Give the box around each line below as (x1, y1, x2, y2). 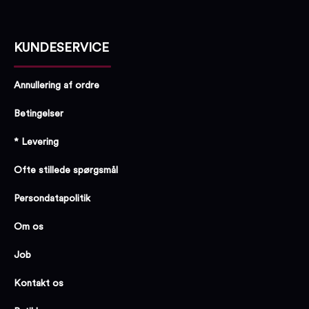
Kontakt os (14, 279, 63, 289)
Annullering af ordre (14, 81, 99, 91)
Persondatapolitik (14, 194, 90, 204)
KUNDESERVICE (14, 41, 109, 54)
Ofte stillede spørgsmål (14, 166, 118, 176)
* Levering (14, 137, 59, 148)
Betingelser (14, 109, 63, 119)
